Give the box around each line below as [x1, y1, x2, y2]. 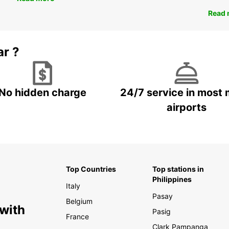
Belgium [65, 197, 93, 206]
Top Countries [65, 165, 116, 174]
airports [167, 101, 207, 114]
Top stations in [152, 165, 204, 174]
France [65, 212, 89, 221]
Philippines [152, 175, 192, 184]
